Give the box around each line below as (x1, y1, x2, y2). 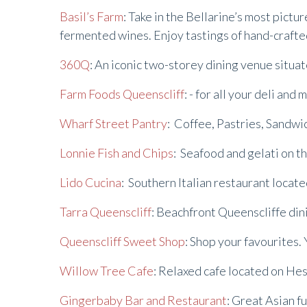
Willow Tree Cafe (60, 263, 153, 278)
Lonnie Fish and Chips (60, 145, 173, 160)
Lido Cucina (60, 175, 121, 190)
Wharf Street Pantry (60, 116, 167, 131)
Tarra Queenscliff (60, 204, 151, 219)
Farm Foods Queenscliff (60, 86, 184, 101)
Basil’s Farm (60, 9, 123, 24)
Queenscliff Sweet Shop (60, 234, 185, 249)
